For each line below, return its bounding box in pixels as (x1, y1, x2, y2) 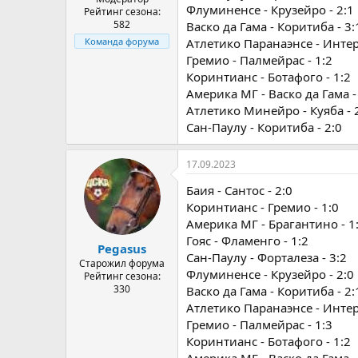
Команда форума (85, 35, 159, 47)
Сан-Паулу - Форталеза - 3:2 (186, 249, 347, 265)
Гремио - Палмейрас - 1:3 (186, 316, 332, 332)
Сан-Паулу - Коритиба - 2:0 (186, 118, 342, 135)
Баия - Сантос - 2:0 (186, 181, 292, 198)
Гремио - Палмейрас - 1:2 (186, 51, 332, 68)
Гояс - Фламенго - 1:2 (186, 232, 308, 249)
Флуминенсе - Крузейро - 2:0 (186, 265, 354, 282)
